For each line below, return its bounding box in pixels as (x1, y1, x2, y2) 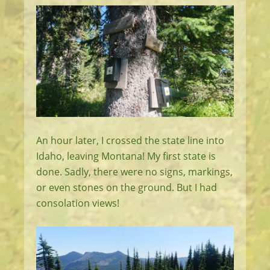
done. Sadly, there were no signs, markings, (36, 165, 233, 178)
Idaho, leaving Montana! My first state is (36, 149, 216, 163)
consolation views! (36, 196, 119, 210)
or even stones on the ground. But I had (36, 180, 217, 194)
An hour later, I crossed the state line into (36, 133, 224, 147)
